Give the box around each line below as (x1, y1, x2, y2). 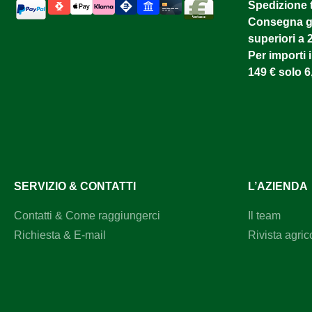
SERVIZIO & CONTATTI (14, 180, 136, 193)
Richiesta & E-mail (14, 229, 106, 242)
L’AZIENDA (248, 180, 308, 193)
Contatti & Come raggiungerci (14, 210, 160, 222)
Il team (248, 210, 281, 222)
